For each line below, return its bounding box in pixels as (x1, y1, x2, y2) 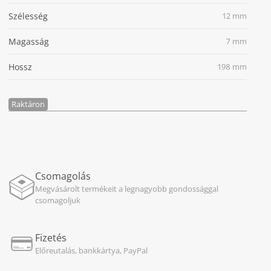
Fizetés (34, 231, 67, 244)
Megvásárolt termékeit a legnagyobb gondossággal (34, 183, 218, 194)
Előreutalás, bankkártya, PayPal (34, 245, 148, 256)
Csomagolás (34, 169, 91, 183)
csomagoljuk (34, 195, 80, 206)
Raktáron (11, 99, 45, 109)
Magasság (8, 36, 49, 47)
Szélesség (8, 10, 48, 22)
